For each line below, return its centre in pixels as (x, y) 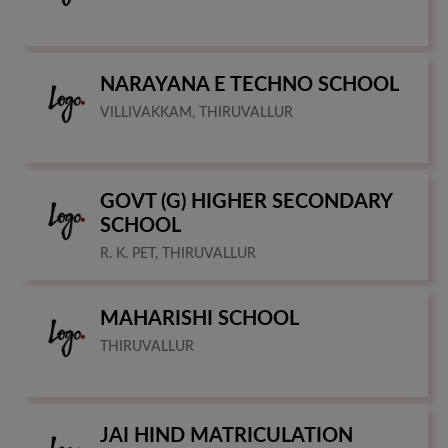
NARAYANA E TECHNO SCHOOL (249, 84)
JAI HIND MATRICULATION (226, 435)
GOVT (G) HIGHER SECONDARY (246, 201)
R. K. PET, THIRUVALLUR (178, 253)
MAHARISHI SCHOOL (199, 318)
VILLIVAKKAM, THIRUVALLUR (196, 112)
